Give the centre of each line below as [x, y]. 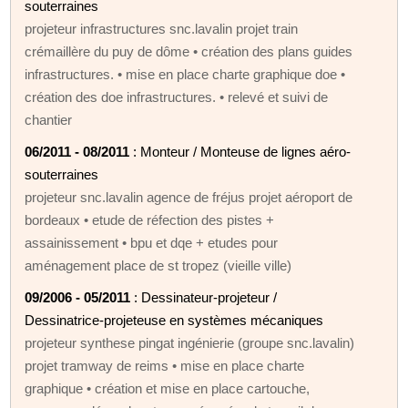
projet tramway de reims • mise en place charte [165, 365]
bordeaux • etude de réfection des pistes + [150, 219]
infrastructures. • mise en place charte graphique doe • [185, 74]
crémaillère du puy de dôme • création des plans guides [189, 51]
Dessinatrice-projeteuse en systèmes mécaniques [174, 320]
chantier [49, 119]
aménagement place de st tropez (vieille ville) [158, 265]
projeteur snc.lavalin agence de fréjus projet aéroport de [189, 197]
